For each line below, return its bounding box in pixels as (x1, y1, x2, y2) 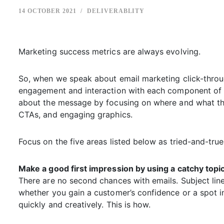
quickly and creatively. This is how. (18, 199, 151, 210)
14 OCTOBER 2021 (18, 7, 76, 15)
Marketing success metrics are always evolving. (18, 46, 200, 57)
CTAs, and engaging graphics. (18, 109, 132, 120)
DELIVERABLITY (87, 7, 145, 15)
